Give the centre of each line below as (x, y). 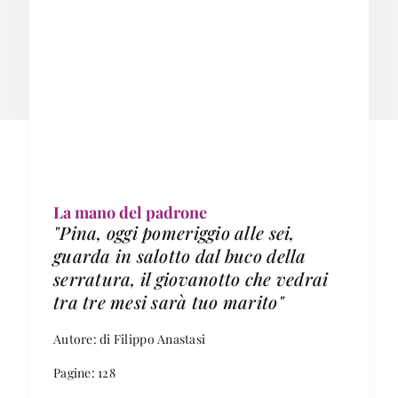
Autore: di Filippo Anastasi (129, 339)
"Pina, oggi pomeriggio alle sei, (174, 232)
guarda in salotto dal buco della (179, 255)
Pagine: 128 (84, 373)
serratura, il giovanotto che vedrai (191, 279)
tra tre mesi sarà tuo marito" (168, 302)
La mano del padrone (130, 212)
